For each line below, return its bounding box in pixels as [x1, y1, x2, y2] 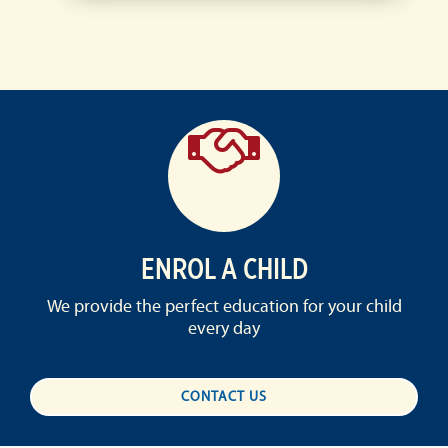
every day [188, 317, 260, 340]
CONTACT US [181, 387, 267, 405]
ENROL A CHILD [140, 252, 308, 285]
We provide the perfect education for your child [46, 295, 402, 318]
